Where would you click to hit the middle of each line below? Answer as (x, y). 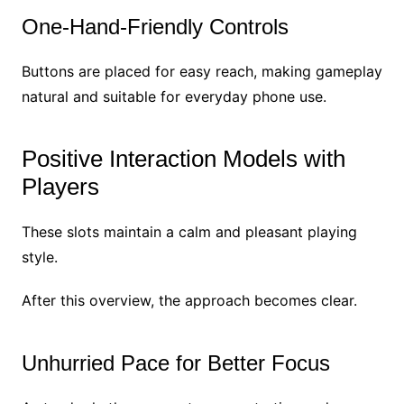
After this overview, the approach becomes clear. (189, 300)
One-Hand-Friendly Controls (155, 26)
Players (60, 186)
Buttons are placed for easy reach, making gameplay (202, 71)
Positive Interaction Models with (183, 158)
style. (39, 257)
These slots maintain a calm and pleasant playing (189, 231)
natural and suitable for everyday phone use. (174, 96)
